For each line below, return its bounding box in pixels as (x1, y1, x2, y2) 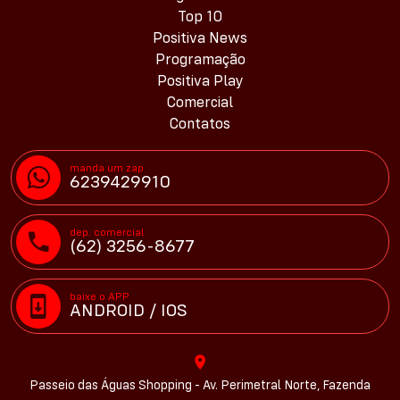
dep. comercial (70, 228, 145, 239)
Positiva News (153, 31, 247, 47)
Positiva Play (156, 74, 244, 90)
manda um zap (70, 163, 144, 175)
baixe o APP (70, 292, 129, 304)
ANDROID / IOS (70, 303, 187, 321)
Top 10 (178, 10, 222, 26)
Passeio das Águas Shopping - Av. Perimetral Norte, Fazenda (29, 379, 371, 393)
